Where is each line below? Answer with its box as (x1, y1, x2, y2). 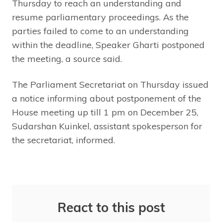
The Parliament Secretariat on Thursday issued (12, 78, 209, 90)
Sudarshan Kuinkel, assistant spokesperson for (12, 120, 202, 132)
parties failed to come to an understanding (12, 25, 189, 37)
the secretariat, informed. (12, 134, 115, 146)
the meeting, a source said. (12, 53, 122, 64)
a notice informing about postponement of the (12, 92, 201, 104)
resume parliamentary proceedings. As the (12, 11, 189, 23)
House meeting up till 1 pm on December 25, (12, 106, 198, 118)
